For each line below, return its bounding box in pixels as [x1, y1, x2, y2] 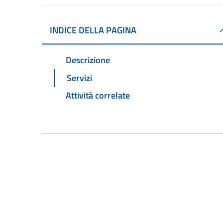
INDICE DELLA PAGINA [50, 23, 136, 37]
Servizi [67, 71, 92, 85]
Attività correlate [66, 89, 130, 103]
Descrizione [66, 53, 110, 67]
